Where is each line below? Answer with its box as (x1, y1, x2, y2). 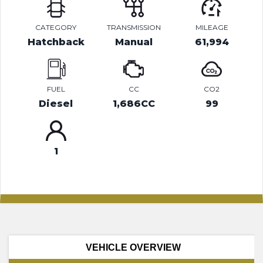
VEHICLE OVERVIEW (85, 242, 181, 252)
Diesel (39, 98, 73, 109)
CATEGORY (35, 23, 77, 32)
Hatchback (27, 36, 85, 48)
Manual (114, 36, 153, 48)
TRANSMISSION (106, 23, 161, 32)
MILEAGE (195, 23, 228, 32)
